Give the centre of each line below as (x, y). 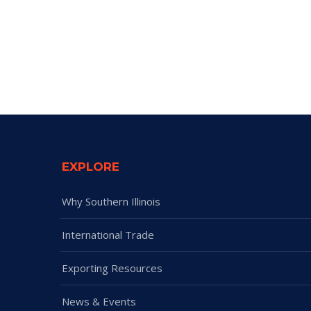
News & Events (99, 302)
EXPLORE (91, 167)
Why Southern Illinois (111, 202)
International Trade (108, 235)
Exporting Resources (112, 268)
